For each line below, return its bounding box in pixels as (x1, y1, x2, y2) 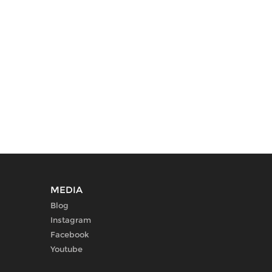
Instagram (50, 215, 91, 225)
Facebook (50, 229, 89, 240)
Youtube (50, 244, 83, 254)
